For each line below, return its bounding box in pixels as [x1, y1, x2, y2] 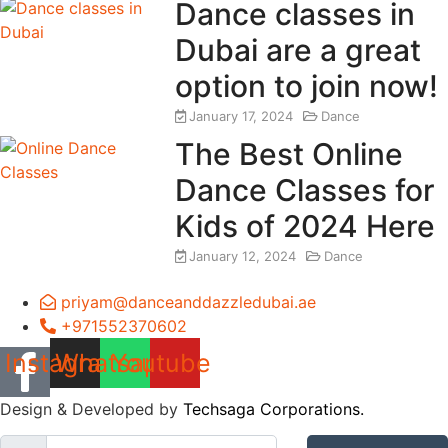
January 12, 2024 [189, 248, 297, 265]
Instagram [5, 347, 123, 378]
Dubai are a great [174, 32, 421, 69]
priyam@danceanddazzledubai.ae [61, 292, 316, 313]
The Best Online [175, 136, 404, 173]
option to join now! [174, 68, 438, 105]
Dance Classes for [175, 172, 436, 209]
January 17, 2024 [188, 108, 293, 125]
